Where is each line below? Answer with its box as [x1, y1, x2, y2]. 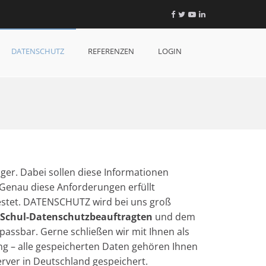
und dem [153, 210, 195, 223]
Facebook [175, 8, 209, 19]
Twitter [185, 8, 210, 19]
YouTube [195, 8, 227, 19]
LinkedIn [205, 8, 236, 19]
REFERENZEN [88, 46, 134, 56]
